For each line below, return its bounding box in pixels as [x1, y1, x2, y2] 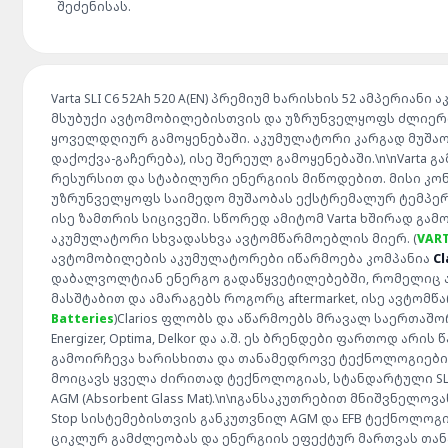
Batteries [51, 310, 114, 327]
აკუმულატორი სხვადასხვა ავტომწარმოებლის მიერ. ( [51, 230, 417, 247]
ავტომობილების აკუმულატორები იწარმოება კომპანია [51, 250, 433, 267]
